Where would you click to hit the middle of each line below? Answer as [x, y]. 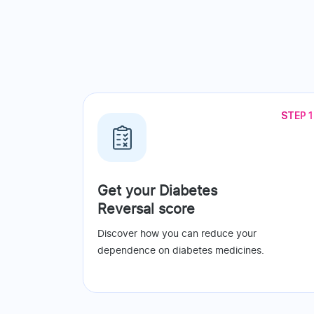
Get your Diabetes [157, 192]
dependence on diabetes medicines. [181, 251]
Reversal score [146, 210]
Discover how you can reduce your [177, 234]
